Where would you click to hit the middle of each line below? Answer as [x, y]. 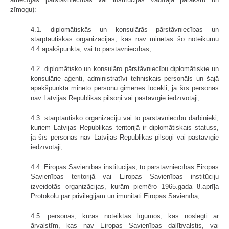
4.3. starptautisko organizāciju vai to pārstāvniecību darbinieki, [125, 118]
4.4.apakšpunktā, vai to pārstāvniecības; [91, 49]
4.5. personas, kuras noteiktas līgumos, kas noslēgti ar [125, 216]
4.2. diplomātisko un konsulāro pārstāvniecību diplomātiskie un [125, 68]
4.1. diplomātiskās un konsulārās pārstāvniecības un [125, 29]
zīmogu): [23, 9]
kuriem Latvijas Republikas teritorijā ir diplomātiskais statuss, [125, 127]
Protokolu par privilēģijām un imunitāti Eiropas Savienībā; [115, 196]
